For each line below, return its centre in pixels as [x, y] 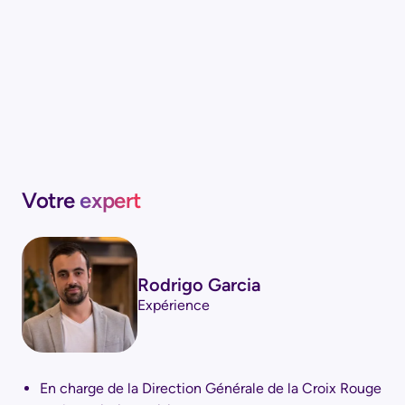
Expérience [174, 305]
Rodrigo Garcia [199, 284]
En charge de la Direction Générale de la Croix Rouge [211, 388]
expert [110, 200]
